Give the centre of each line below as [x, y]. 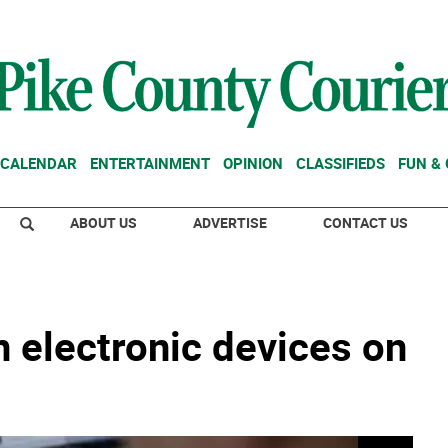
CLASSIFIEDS [340, 163]
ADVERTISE [230, 222]
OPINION [253, 163]
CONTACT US [365, 222]
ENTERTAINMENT [150, 163]
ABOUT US [103, 222]
